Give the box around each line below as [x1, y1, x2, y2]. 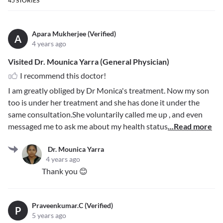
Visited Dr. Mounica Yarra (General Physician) [8, 57, 169, 67]
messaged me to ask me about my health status [8, 121, 168, 131]
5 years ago [32, 211, 66, 220]
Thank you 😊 [42, 166, 88, 176]
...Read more [168, 121, 212, 131]
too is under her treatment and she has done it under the [8, 98, 200, 108]
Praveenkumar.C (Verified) [32, 201, 113, 210]
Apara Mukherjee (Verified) [32, 29, 116, 38]
